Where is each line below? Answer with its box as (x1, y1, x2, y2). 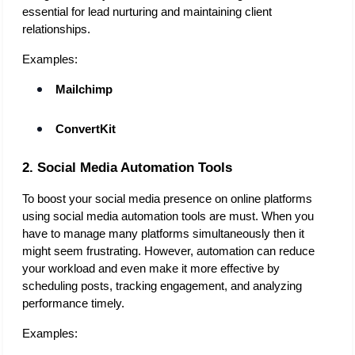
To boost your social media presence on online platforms (22, 192, 312, 205)
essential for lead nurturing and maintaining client (22, 5, 272, 18)
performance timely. (22, 296, 128, 310)
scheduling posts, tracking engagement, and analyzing (22, 279, 302, 292)
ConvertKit (55, 123, 116, 136)
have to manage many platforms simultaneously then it (22, 227, 304, 240)
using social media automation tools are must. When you (22, 209, 314, 223)
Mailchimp (55, 82, 113, 96)
